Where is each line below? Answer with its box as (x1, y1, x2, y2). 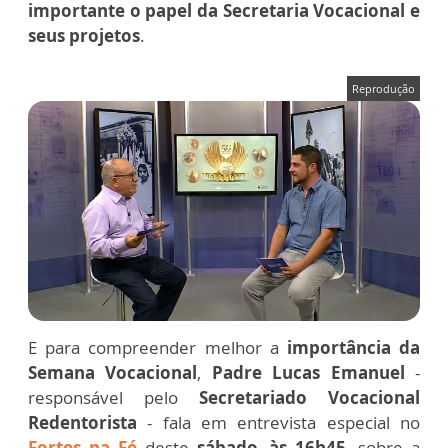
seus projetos (28, 24, 140, 48)
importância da (286, 336, 421, 360)
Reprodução (352, 81, 415, 97)
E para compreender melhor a (28, 336, 287, 360)
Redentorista (28, 411, 137, 435)
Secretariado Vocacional (199, 386, 420, 410)
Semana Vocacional (28, 361, 198, 385)
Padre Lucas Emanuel (211, 361, 405, 385)
